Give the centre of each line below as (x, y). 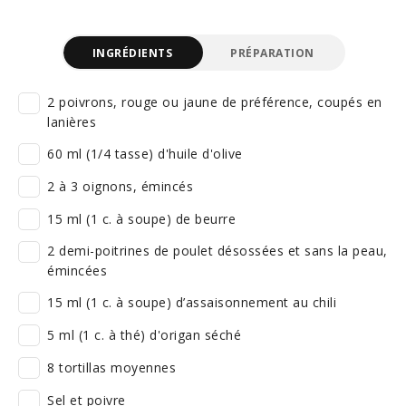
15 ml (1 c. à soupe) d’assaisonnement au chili (192, 302)
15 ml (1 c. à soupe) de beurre (141, 219)
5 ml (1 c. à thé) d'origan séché (144, 335)
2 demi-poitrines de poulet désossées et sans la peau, (217, 251)
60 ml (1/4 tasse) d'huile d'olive (145, 154)
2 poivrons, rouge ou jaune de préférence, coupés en (215, 102)
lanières (72, 122)
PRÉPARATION (272, 53)
